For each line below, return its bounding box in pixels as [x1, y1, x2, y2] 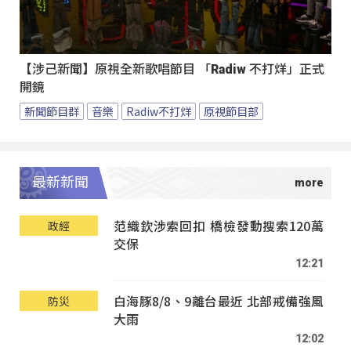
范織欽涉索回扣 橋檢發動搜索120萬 [114, 215, 324, 235]
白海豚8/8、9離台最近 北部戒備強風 [114, 291, 324, 310]
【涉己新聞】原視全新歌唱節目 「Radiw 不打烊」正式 [20, 61, 324, 77]
